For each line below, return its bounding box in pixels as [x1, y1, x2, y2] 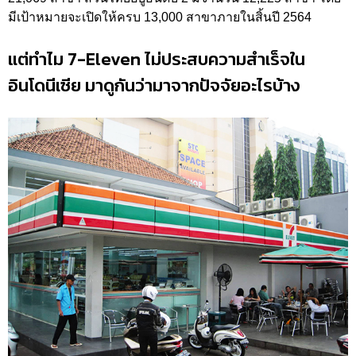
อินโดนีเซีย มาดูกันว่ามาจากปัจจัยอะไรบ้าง [8, 72, 300, 99]
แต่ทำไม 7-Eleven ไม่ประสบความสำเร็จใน [8, 46, 305, 73]
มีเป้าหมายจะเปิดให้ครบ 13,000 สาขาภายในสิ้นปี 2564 [8, 10, 315, 25]
